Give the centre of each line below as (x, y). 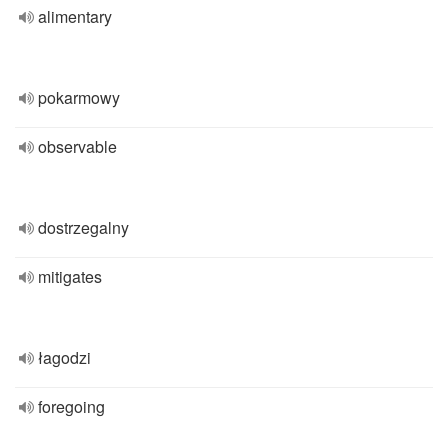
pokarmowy (79, 97)
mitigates (70, 276)
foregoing (71, 406)
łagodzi (64, 357)
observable (77, 146)
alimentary (75, 16)
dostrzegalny (83, 227)
